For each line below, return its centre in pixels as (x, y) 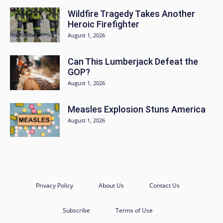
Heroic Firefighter (104, 24)
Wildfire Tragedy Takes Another (131, 13)
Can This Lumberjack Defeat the (133, 61)
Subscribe (76, 210)
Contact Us (164, 185)
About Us (111, 185)
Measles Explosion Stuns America (137, 109)
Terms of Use (134, 210)
